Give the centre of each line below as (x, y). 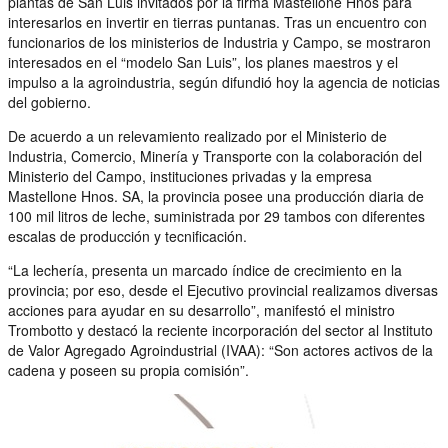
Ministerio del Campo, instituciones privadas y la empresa (190, 175)
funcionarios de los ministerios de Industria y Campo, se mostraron (219, 41)
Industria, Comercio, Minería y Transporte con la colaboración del (215, 155)
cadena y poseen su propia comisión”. (128, 369)
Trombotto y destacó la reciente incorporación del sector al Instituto (220, 329)
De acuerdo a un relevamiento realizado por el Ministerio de (197, 135)
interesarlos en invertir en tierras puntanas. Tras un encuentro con (217, 21)
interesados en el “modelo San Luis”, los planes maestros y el (203, 61)
